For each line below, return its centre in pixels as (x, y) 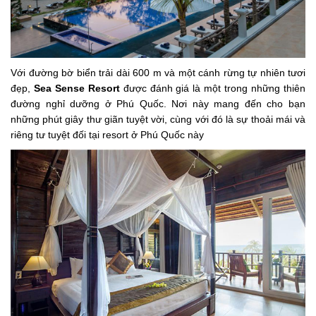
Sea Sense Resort (77, 89)
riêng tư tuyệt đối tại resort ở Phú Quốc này (107, 135)
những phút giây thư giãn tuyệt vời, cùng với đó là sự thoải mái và (158, 120)
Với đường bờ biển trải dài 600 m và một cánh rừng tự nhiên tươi (158, 73)
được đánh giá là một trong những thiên (213, 89)
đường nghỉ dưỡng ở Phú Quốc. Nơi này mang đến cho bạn (158, 104)
